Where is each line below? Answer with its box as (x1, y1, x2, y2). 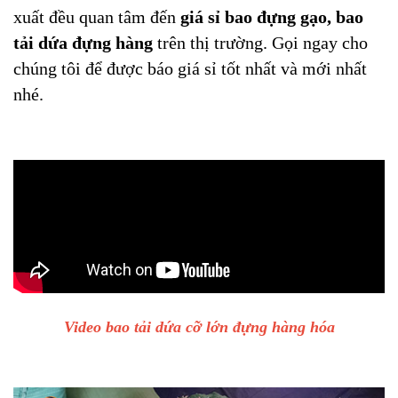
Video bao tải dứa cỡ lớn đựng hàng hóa (63, 318, 335, 336)
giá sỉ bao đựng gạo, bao (180, 7, 363, 27)
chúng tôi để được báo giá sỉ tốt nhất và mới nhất (13, 59, 367, 78)
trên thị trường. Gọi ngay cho (153, 33, 368, 52)
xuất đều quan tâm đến (13, 7, 180, 27)
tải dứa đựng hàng (13, 33, 153, 52)
